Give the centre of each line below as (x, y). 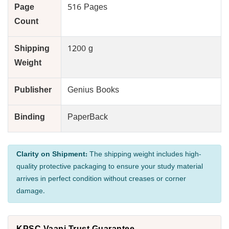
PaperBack (88, 119)
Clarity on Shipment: (52, 155)
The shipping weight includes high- (144, 155)
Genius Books (93, 91)
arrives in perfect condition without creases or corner (101, 180)
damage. (31, 192)
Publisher (33, 91)
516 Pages (87, 9)
